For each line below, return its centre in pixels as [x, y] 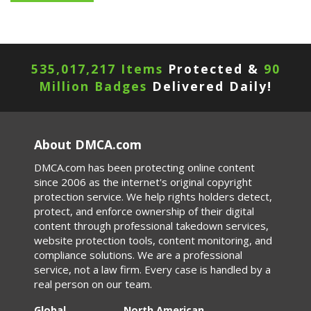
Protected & [213, 69]
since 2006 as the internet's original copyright [143, 182]
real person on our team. [93, 284]
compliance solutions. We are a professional [138, 255]
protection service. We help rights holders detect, [153, 196]
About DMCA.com [88, 144]
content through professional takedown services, [151, 226]
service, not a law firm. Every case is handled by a [152, 269]
